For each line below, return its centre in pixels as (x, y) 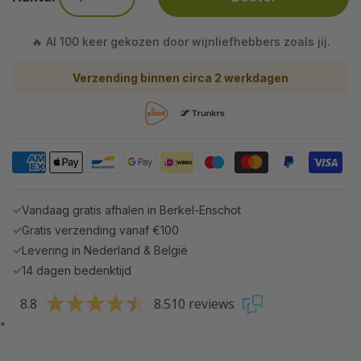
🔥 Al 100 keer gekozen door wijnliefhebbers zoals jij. (180, 41)
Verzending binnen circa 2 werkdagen (180, 77)
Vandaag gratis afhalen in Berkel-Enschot (131, 210)
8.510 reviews (194, 304)
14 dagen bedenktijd (77, 270)
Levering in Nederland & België (105, 250)
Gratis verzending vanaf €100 (100, 230)
